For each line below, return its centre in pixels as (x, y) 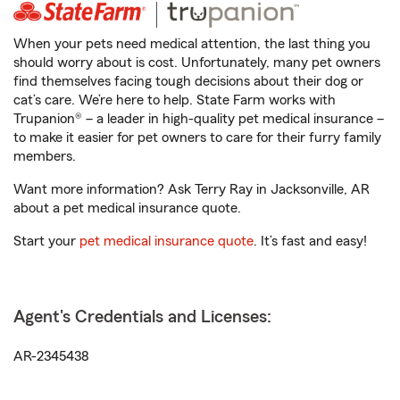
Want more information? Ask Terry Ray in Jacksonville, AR (192, 189)
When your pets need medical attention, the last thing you (192, 44)
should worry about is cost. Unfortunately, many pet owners (197, 62)
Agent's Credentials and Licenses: (142, 317)
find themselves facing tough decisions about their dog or (188, 81)
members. (45, 156)
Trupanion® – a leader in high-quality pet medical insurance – (199, 119)
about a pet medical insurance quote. (127, 208)
